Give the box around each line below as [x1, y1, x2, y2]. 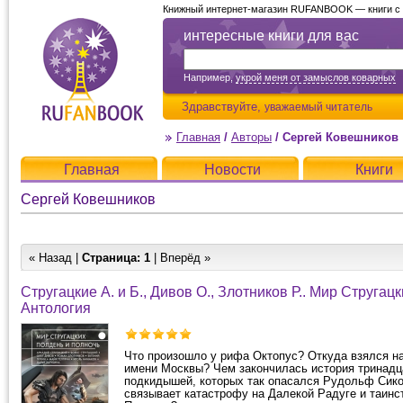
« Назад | [29, 251, 82, 264]
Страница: [82, 251, 140, 264]
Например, [184, 72, 236, 83]
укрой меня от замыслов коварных [236, 72, 396, 83]
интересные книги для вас [184, 28, 359, 43]
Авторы [231, 130, 272, 144]
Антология [21, 300, 91, 316]
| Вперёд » [150, 251, 210, 264]
